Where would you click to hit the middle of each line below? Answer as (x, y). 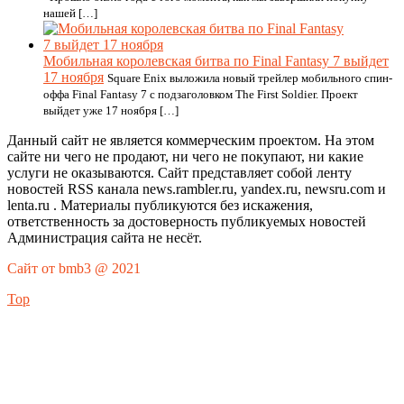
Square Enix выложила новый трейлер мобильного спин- (250, 78)
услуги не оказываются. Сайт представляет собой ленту (179, 173)
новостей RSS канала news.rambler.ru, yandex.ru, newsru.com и (197, 189)
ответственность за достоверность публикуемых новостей (187, 221)
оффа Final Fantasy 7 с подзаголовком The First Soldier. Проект (201, 94)
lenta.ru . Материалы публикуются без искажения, (160, 205)
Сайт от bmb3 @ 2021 (74, 268)
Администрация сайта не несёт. (105, 238)
